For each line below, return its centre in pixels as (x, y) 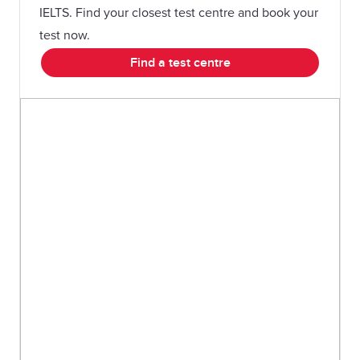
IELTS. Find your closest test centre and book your (179, 13)
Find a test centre (180, 63)
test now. (65, 36)
